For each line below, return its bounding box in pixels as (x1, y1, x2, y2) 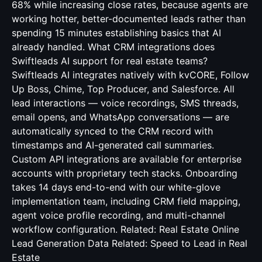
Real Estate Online (159, 223, 239, 235)
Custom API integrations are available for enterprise (12, 153, 242, 165)
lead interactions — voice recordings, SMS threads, (12, 97, 239, 109)
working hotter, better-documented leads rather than (12, 13, 246, 25)
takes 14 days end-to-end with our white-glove (12, 181, 220, 193)
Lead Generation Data (12, 237, 109, 249)
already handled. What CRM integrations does (12, 41, 215, 53)
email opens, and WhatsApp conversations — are (12, 111, 229, 123)
